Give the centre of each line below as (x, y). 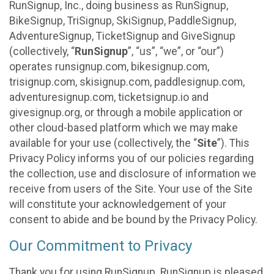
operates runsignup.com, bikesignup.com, (109, 66)
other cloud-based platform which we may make (124, 128)
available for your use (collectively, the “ (103, 143)
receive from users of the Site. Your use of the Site (131, 189)
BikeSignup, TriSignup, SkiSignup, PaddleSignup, (123, 20)
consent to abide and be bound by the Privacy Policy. (133, 219)
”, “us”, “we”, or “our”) (176, 51)
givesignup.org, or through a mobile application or (126, 112)
